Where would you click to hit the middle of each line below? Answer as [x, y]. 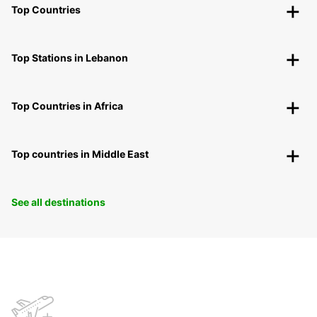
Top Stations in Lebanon [70, 58]
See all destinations [58, 202]
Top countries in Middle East [80, 154]
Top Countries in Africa [67, 106]
